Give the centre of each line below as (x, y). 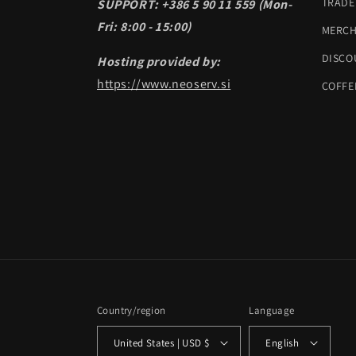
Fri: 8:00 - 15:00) (144, 27)
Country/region (132, 310)
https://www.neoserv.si (164, 84)
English (282, 342)
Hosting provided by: (159, 62)
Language (272, 310)
